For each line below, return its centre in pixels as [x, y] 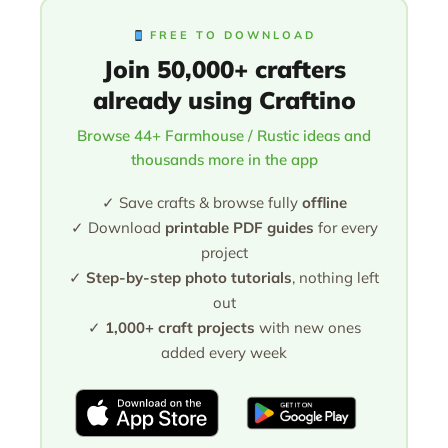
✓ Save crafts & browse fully [201, 203]
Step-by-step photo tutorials [189, 278]
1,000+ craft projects [179, 328]
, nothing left [335, 278]
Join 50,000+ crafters [224, 69]
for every [345, 228]
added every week [224, 353]
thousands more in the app [224, 160]
